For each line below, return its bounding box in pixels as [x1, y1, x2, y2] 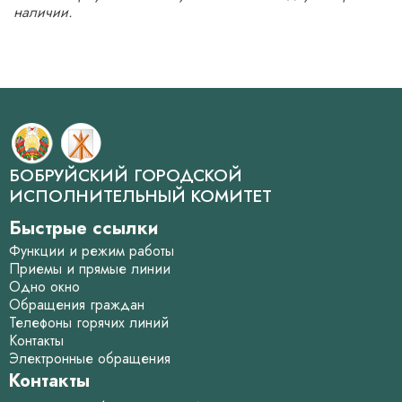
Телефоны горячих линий [9, 311, 169, 333]
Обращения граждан [9, 293, 144, 315]
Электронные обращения [9, 347, 170, 369]
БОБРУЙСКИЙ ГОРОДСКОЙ [9, 162, 242, 188]
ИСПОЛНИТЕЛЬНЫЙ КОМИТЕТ [9, 183, 272, 208]
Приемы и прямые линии [9, 258, 170, 279]
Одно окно [9, 275, 80, 297]
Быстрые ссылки [9, 214, 158, 241]
